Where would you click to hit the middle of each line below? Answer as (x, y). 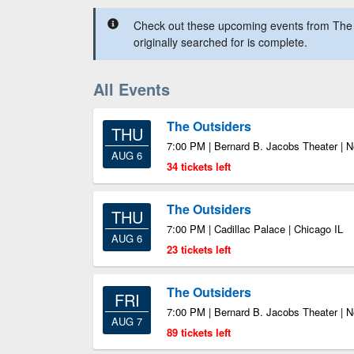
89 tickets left (199, 332)
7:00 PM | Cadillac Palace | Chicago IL (255, 229)
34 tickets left (199, 166)
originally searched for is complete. (220, 42)
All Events (132, 89)
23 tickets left (199, 249)
